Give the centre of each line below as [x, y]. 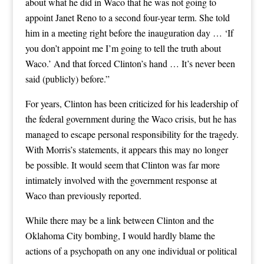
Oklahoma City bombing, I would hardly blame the [120, 235]
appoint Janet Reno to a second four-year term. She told [127, 17]
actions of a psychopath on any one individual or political [131, 250]
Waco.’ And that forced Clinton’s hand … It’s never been [130, 63]
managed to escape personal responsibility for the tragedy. [132, 134]
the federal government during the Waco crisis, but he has [131, 118]
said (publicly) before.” [67, 78]
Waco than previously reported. [83, 195]
